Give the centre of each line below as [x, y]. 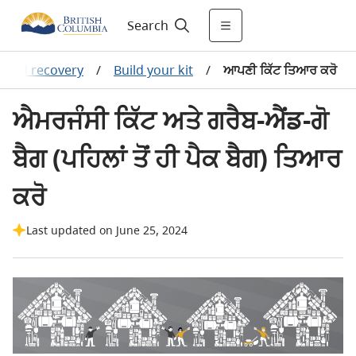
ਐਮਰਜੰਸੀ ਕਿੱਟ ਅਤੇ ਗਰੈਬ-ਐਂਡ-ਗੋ [170, 120]
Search [147, 25]
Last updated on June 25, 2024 [107, 230]
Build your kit [153, 70]
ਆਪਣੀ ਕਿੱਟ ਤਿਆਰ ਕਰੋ [280, 70]
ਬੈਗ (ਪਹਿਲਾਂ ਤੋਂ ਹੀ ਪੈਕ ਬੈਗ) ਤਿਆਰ [177, 158]
